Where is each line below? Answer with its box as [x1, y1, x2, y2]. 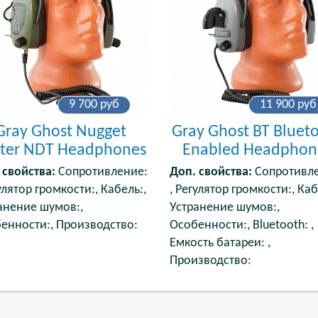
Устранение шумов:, [169, 201, 280, 214]
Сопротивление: [55, 165, 148, 178]
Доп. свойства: [169, 165, 252, 178]
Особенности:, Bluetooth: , [169, 219, 314, 231]
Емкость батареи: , [169, 236, 270, 249]
